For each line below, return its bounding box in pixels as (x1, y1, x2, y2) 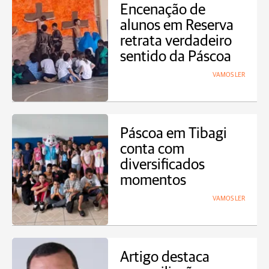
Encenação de (120, 2, 205, 17)
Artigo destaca (120, 250, 210, 265)
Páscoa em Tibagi (120, 126, 227, 141)
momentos (120, 173, 186, 188)
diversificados (120, 157, 205, 172)
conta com (120, 142, 184, 157)
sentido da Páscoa (120, 49, 231, 64)
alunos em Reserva (120, 18, 234, 33)
